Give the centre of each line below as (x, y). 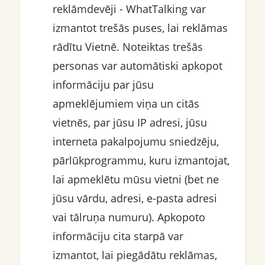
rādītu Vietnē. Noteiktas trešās (127, 47)
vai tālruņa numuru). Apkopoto (129, 217)
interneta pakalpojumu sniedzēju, (135, 142)
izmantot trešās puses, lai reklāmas (140, 28)
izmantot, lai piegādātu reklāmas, (135, 255)
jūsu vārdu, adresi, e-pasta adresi (135, 198)
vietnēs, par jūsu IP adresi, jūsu (130, 123)
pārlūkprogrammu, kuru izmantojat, (141, 161)
